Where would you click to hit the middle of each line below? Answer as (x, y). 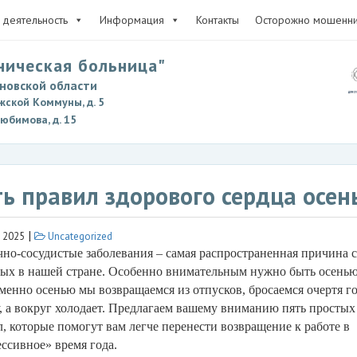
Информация (132, 20)
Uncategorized (80, 236)
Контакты (218, 20)
